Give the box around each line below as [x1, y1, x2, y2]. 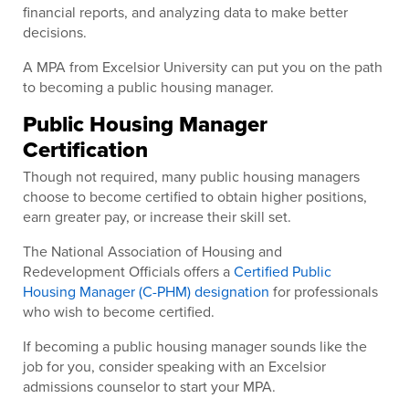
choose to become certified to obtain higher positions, [23, 185, 367, 206]
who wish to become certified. [23, 300, 215, 321]
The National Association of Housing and [23, 240, 282, 261]
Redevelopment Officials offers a [23, 260, 234, 281]
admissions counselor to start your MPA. [23, 375, 276, 396]
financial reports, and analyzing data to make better [23, 2, 348, 23]
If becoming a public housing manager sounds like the [23, 335, 367, 356]
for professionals [269, 280, 378, 301]
